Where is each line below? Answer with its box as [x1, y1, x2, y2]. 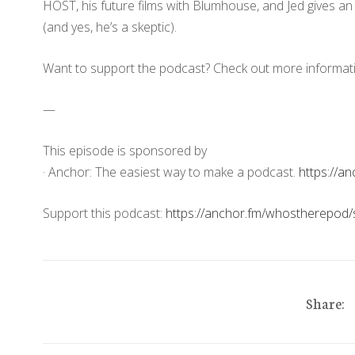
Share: [305, 292, 345, 313]
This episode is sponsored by [42, 141, 207, 159]
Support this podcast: [42, 204, 166, 222]
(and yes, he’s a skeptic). [42, 17, 177, 36]
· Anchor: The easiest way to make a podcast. [42, 162, 299, 181]
